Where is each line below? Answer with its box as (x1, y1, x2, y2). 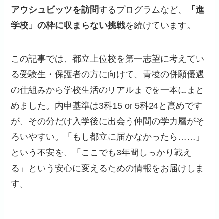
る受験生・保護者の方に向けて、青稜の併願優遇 (11, 69, 205, 80)
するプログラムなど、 (99, 5, 187, 15)
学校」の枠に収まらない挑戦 (11, 21, 126, 31)
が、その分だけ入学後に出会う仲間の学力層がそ (11, 116, 205, 127)
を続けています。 (125, 21, 196, 31)
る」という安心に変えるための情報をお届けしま (11, 163, 205, 174)
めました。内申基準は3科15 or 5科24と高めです (11, 101, 203, 111)
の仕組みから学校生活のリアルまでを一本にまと (11, 85, 205, 95)
